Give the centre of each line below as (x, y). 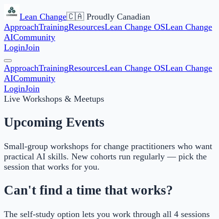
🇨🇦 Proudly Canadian (108, 17)
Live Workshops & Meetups (54, 99)
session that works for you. (52, 166)
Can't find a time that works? (88, 190)
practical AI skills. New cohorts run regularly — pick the (105, 156)
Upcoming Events (54, 122)
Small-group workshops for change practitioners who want (108, 146)
